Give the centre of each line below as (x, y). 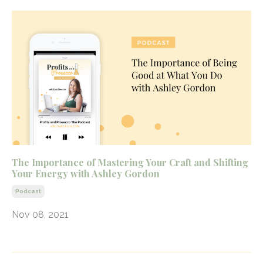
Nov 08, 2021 (40, 215)
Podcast (28, 191)
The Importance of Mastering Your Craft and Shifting (130, 163)
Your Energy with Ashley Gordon (86, 174)
